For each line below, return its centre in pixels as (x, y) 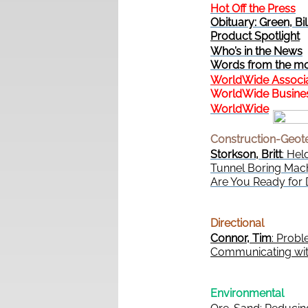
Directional (237, 223)
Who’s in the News (256, 51)
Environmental (247, 293)
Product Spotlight (255, 36)
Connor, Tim (241, 238)
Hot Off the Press (253, 9)
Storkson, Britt (246, 154)
